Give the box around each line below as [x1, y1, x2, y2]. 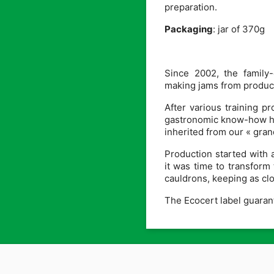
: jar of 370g [213, 23, 265, 35]
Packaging [165, 23, 213, 35]
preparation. [165, 1, 220, 13]
